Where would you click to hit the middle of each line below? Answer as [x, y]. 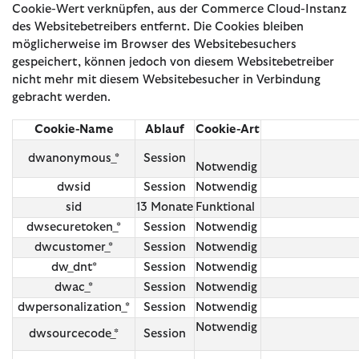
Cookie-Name [74, 129]
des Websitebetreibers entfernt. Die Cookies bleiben [158, 26]
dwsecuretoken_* [74, 227]
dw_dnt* [74, 267]
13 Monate [165, 207]
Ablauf [165, 129]
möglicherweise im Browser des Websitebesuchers [154, 44]
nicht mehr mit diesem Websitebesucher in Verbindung [166, 79]
